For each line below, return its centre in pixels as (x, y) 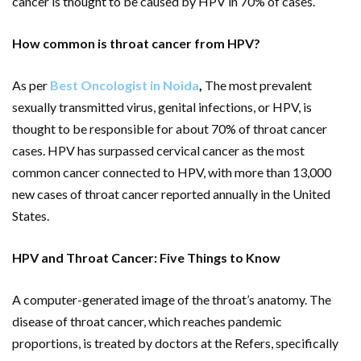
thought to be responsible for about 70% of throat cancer (170, 129)
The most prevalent (257, 85)
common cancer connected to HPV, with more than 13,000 (172, 172)
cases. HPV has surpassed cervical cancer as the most (158, 151)
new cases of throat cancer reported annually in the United (171, 194)
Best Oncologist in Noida (124, 85)
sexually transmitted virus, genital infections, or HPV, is (162, 107)
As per (31, 85)
